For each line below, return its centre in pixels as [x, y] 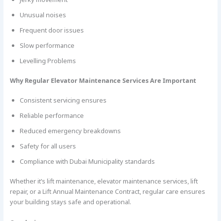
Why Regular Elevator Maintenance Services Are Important [103, 81]
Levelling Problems [48, 60]
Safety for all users [48, 146]
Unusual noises [43, 15]
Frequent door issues [52, 30]
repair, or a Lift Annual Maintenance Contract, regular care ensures [107, 192]
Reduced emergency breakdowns [70, 131]
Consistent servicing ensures [63, 100]
